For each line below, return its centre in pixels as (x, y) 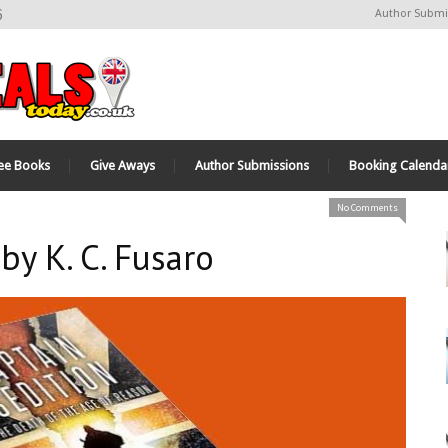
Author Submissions (252, 165)
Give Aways (122, 165)
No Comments (367, 207)
